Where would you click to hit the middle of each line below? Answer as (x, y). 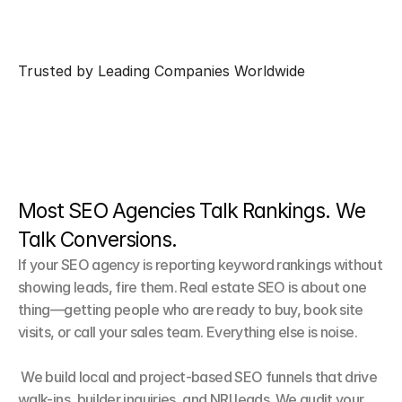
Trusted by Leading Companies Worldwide (162, 71)
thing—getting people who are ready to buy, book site (191, 310)
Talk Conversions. (98, 240)
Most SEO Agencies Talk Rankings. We (192, 211)
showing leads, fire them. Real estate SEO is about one (192, 287)
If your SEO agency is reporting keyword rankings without (201, 265)
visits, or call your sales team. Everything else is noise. (188, 332)
